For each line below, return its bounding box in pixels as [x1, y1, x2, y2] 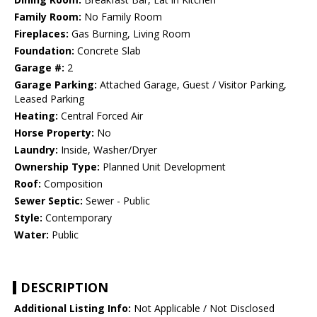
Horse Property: [14, 126, 94, 140]
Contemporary [42, 211, 112, 225]
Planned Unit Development [100, 160, 226, 174]
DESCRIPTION [21, 279, 108, 296]
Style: [14, 211, 42, 225]
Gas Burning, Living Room [69, 27, 190, 41]
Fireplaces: [14, 27, 69, 41]
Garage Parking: [14, 78, 97, 92]
